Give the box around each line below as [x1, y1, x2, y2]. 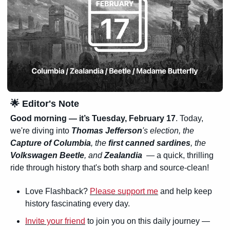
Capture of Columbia [10, 138, 91, 147]
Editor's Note [20, 98, 79, 109]
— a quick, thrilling [142, 150, 214, 160]
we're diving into [10, 126, 71, 135]
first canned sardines [108, 138, 190, 147]
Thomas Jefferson [71, 126, 142, 135]
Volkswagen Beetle [10, 150, 84, 160]
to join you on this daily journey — [85, 216, 210, 225]
